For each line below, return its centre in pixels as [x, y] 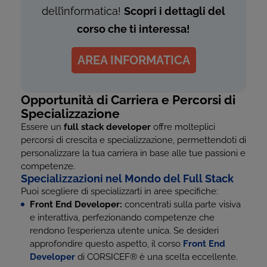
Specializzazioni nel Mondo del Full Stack [127, 178]
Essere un [42, 127]
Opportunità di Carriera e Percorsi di [128, 100]
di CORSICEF [103, 257]
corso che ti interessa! [133, 29]
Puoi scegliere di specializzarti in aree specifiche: [119, 191]
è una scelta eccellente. [187, 257]
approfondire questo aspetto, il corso [106, 244]
